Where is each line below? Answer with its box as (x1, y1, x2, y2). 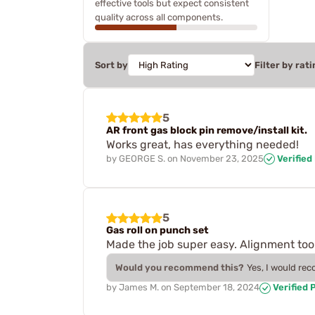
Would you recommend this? (115, 262, 244, 274)
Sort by (95, 59, 128, 70)
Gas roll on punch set (106, 224, 209, 237)
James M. (119, 282, 159, 293)
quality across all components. (95, 11, 223, 22)
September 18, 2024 (174, 282, 259, 293)
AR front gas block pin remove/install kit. (106, 124, 307, 136)
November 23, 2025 (180, 153, 264, 164)
